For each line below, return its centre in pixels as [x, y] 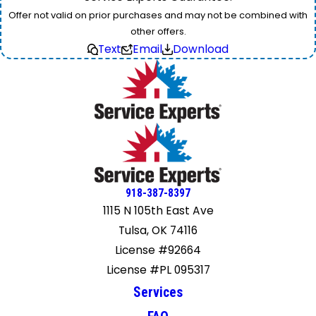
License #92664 [158, 250]
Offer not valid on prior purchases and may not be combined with [158, 16]
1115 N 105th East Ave [158, 211]
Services [158, 293]
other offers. [158, 32]
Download [201, 49]
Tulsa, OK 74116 [158, 231]
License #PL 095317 [158, 270]
